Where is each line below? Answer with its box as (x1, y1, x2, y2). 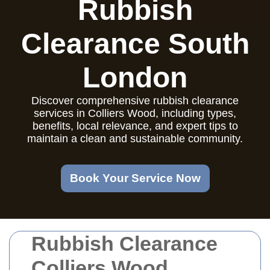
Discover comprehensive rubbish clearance (31, 95, 239, 107)
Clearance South (20, 28, 250, 60)
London (83, 61, 187, 93)
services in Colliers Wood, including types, (34, 107, 236, 119)
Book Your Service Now (69, 172, 201, 184)
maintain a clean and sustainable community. (27, 133, 243, 145)
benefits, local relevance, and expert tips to (32, 120, 238, 132)
